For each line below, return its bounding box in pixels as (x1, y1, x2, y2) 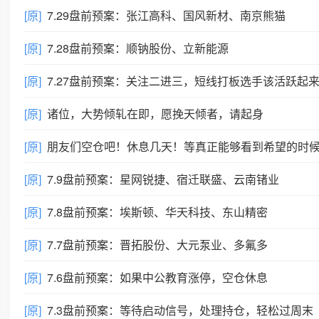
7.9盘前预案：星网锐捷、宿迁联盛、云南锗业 (47, 171, 279, 187)
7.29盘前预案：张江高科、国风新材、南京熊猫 (47, 7, 286, 23)
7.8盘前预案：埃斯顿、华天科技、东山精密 (47, 204, 268, 220)
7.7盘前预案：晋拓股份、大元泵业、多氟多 (47, 236, 268, 253)
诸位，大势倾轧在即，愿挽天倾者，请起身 (47, 105, 263, 122)
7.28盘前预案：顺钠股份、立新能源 (47, 40, 229, 56)
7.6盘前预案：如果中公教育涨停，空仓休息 (47, 269, 268, 286)
